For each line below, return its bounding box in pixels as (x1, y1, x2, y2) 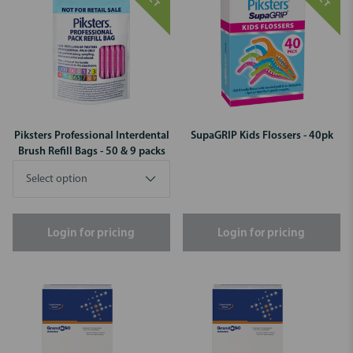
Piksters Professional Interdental (13, 129, 169, 142)
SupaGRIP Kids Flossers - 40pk (190, 129, 333, 142)
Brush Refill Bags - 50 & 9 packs (17, 145, 165, 158)
